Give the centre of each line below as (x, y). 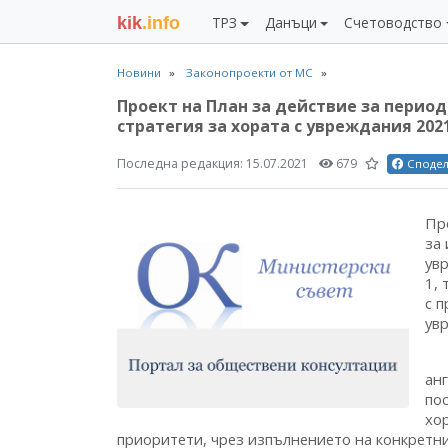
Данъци (290, 22)
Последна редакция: (181, 163)
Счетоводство (393, 22)
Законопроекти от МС (249, 72)
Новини (139, 72)
